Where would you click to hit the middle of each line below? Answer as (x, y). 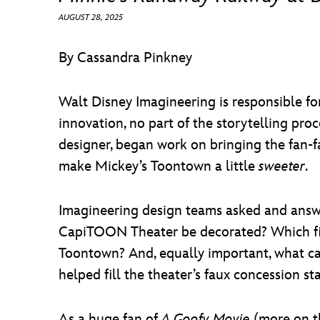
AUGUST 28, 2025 (91, 17)
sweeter (282, 166)
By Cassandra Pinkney (125, 58)
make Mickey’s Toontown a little (159, 166)
